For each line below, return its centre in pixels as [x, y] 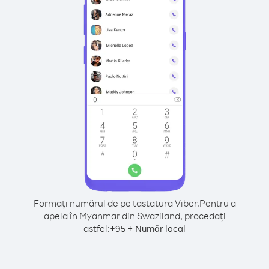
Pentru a [217, 203]
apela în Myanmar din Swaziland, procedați [134, 216]
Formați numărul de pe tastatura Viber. [116, 203]
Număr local [160, 228]
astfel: [97, 228]
